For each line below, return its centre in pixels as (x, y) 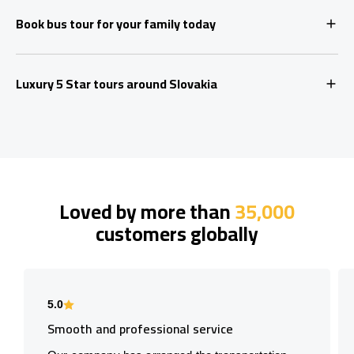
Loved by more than (147, 211)
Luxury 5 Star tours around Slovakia (117, 83)
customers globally (177, 233)
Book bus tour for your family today (116, 23)
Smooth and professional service (140, 328)
